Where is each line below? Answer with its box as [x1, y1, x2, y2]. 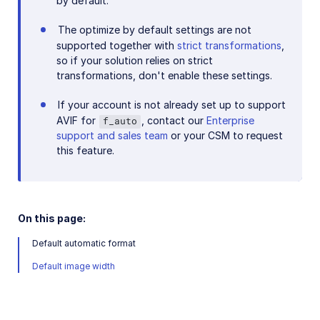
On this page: [18, 212, 86, 224]
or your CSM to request [168, 129, 283, 141]
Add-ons [17, 19, 63, 33]
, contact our [141, 114, 206, 126]
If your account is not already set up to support [57, 98, 286, 111]
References [17, 52, 80, 66]
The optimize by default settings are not [57, 23, 251, 36]
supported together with [56, 39, 177, 51]
